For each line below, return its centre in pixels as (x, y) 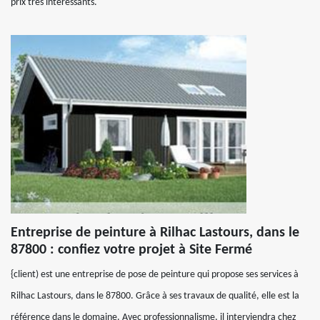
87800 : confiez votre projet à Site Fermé (131, 250)
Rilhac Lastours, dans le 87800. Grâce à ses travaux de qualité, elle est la (155, 296)
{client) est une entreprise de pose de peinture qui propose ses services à (155, 274)
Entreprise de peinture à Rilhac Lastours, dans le (155, 232)
